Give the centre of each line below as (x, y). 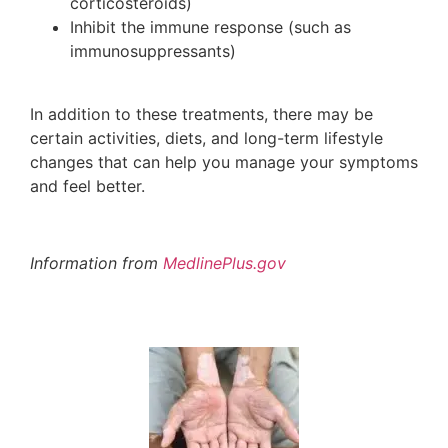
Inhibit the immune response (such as (210, 27)
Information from (96, 262)
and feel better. (87, 185)
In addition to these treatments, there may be (201, 113)
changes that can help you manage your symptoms (224, 161)
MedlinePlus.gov (224, 262)
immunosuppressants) (153, 51)
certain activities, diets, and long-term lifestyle (206, 137)
